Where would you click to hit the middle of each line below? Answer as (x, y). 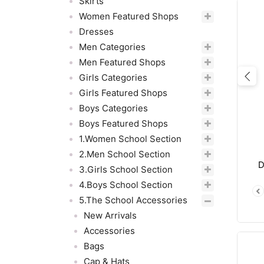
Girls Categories (113, 77)
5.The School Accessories (133, 200)
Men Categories (112, 47)
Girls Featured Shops (123, 93)
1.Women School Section (130, 139)
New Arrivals (110, 215)
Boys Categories (113, 108)
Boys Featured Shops (123, 123)
